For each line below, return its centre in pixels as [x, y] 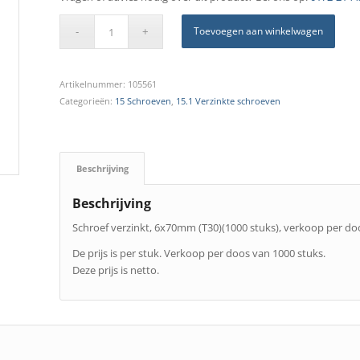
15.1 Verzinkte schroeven [228, 101]
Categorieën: [87, 101]
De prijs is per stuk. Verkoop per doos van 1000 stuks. [198, 254]
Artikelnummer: [93, 84]
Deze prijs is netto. [115, 270]
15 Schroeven [143, 101]
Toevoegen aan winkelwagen [259, 31]
